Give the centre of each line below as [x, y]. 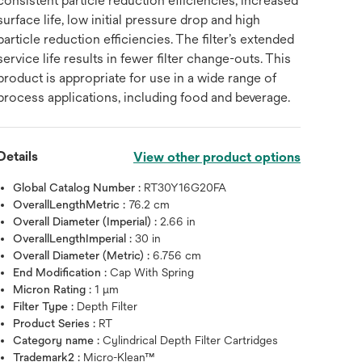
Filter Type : [45, 306]
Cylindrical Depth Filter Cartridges [191, 340]
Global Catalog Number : [79, 187]
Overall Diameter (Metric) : [83, 255]
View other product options [217, 157]
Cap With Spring [152, 272]
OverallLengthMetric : [71, 204]
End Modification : [62, 272]
